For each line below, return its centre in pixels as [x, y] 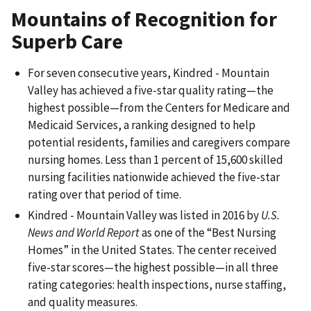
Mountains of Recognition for [144, 19]
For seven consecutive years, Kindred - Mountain [149, 73]
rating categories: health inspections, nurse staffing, [157, 284]
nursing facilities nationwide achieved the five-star [154, 177]
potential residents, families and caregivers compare [159, 143]
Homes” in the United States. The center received [152, 250]
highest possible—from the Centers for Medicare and [159, 108]
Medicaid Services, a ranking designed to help [142, 125]
